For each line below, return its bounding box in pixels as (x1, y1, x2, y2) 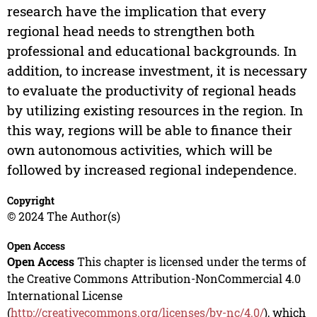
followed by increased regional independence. (6, 161, 297, 179)
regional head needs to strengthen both (6, 22, 255, 40)
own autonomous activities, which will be (6, 141, 272, 159)
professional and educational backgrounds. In (6, 42, 296, 60)
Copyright (6, 194, 54, 208)
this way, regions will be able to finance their (6, 121, 292, 139)
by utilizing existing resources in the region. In (6, 101, 303, 120)
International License (6, 288, 122, 304)
